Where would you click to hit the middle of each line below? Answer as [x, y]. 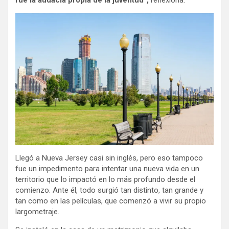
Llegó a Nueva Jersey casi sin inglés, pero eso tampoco [109, 158]
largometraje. [37, 212]
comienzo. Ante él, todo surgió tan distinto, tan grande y [109, 190]
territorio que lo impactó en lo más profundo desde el [105, 180]
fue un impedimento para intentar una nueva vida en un [107, 169]
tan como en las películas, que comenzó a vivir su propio [111, 201]
